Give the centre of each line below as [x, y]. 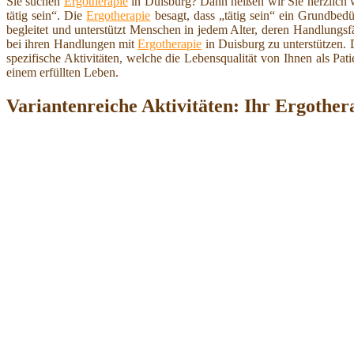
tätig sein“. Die [47, 15]
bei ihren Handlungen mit [72, 43]
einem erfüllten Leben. [62, 72]
